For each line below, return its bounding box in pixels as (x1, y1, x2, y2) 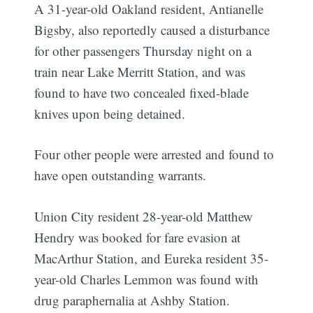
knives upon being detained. (34, 104, 186, 122)
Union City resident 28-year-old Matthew (34, 207, 254, 225)
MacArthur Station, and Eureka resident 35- (34, 249, 269, 267)
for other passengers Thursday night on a (34, 41, 252, 59)
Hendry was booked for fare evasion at (34, 228, 241, 246)
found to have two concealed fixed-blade (34, 83, 249, 101)
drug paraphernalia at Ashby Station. (34, 291, 231, 309)
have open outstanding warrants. (34, 166, 207, 184)
